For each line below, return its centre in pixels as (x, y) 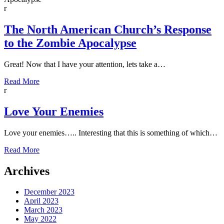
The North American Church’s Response (108, 29)
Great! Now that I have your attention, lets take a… (85, 64)
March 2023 (43, 210)
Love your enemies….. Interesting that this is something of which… (111, 132)
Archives (27, 171)
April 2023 (41, 201)
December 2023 (49, 192)
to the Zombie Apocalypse (70, 43)
